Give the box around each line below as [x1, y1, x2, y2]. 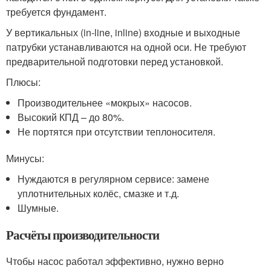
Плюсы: [6, 74, 41, 89]
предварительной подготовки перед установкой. [6, 54, 223, 68]
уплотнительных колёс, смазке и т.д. [18, 186, 180, 200]
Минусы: [6, 151, 44, 165]
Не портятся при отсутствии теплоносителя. [18, 124, 216, 139]
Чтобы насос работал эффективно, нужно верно [6, 253, 224, 268]
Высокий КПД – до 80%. [18, 109, 125, 124]
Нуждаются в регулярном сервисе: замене [18, 171, 210, 186]
